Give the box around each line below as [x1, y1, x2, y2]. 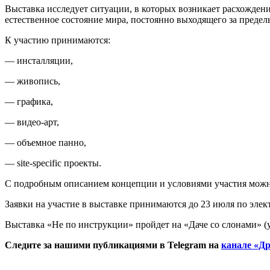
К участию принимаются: [5, 35, 110, 46]
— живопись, [5, 76, 60, 87]
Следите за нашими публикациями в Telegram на [5, 240, 219, 251]
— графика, [5, 96, 53, 107]
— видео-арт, [5, 117, 59, 128]
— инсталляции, [5, 55, 73, 66]
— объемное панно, [5, 137, 86, 148]
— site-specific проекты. [5, 158, 101, 169]
